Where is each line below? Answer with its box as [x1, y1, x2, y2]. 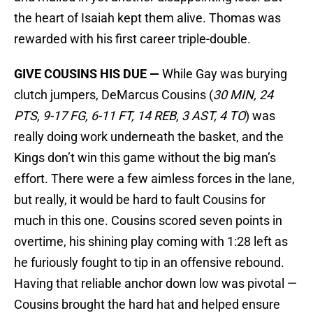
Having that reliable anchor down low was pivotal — [14, 276, 297, 291]
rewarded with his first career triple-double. [14, 31, 251, 47]
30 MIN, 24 [213, 87, 273, 103]
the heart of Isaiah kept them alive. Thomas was [14, 10, 281, 26]
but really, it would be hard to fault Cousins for [14, 192, 265, 208]
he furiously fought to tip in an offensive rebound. [14, 255, 284, 270]
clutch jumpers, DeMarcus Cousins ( [14, 87, 213, 103]
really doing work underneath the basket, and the [14, 129, 284, 145]
